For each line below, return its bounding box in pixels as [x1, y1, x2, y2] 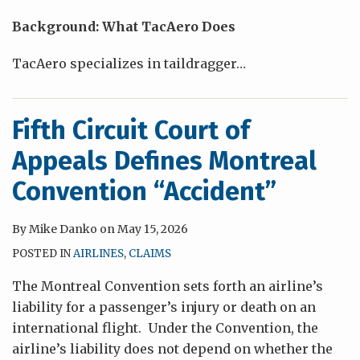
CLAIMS [129, 247, 171, 260]
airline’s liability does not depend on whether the [12, 341, 333, 357]
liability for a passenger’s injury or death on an [12, 299, 316, 315]
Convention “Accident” [12, 176, 276, 207]
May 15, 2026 [117, 222, 188, 236]
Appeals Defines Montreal [12, 145, 317, 176]
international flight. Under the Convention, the [12, 320, 318, 336]
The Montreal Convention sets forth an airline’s [12, 278, 323, 294]
